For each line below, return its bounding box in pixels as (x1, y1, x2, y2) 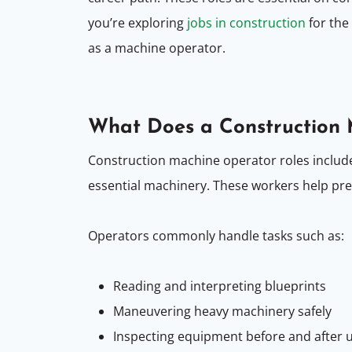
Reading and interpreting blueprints (113, 277, 326, 295)
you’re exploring (88, 14, 187, 32)
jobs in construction (187, 14, 306, 32)
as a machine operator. (88, 39, 225, 57)
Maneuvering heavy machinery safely (113, 302, 332, 320)
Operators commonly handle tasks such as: (88, 226, 344, 244)
